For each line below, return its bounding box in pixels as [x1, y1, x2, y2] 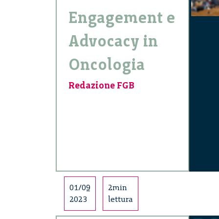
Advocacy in [68, 32, 158, 51]
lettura [108, 195, 133, 204]
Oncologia [68, 55, 145, 74]
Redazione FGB [68, 80, 134, 91]
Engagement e [68, 8, 175, 27]
